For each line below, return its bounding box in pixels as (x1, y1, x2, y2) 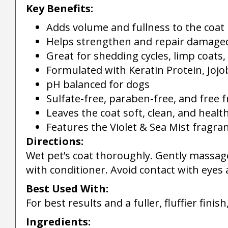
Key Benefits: (26, 1, 93, 15)
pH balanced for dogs (46, 77, 150, 91)
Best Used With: (26, 181, 108, 195)
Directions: (26, 134, 83, 148)
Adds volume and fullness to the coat (46, 20, 224, 34)
